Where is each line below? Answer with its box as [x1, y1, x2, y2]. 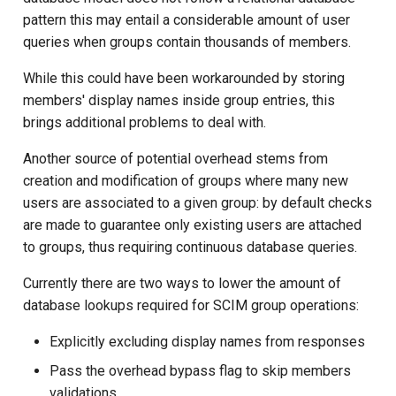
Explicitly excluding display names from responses [49, 332, 365, 350]
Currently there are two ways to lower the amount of [23, 274, 341, 292]
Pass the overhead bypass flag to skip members [49, 362, 351, 379]
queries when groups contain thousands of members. [23, 33, 351, 50]
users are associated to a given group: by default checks [23, 194, 372, 211]
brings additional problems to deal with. [23, 113, 266, 131]
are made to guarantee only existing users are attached [23, 216, 362, 233]
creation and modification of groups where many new [23, 171, 348, 189]
